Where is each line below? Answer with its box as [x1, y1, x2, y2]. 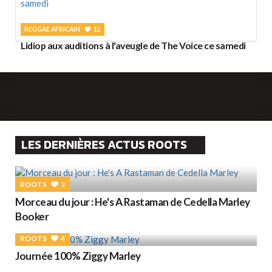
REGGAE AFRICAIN [24, 25, 81, 33]
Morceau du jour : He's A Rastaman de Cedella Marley [15, 195, 250, 208]
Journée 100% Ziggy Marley [15, 249, 141, 262]
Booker [15, 209, 49, 223]
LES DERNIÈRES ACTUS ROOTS [21, 135, 187, 154]
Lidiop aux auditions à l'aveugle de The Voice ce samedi [21, 39, 246, 51]
